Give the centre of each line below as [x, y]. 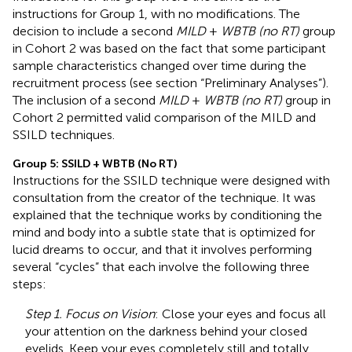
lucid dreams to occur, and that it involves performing [162, 249]
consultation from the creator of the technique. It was [164, 197]
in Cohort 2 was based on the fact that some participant [169, 48]
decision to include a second [94, 31]
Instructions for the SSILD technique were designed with [171, 180]
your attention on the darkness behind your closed [166, 331]
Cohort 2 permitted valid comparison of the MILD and [164, 117]
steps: [29, 284]
